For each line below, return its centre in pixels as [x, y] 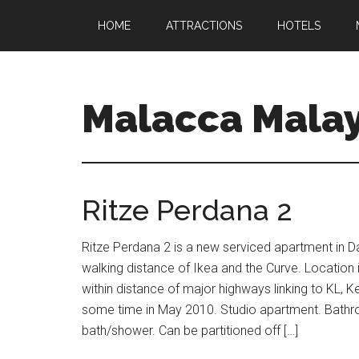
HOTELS [299, 26]
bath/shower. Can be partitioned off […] [190, 331]
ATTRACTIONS [204, 26]
